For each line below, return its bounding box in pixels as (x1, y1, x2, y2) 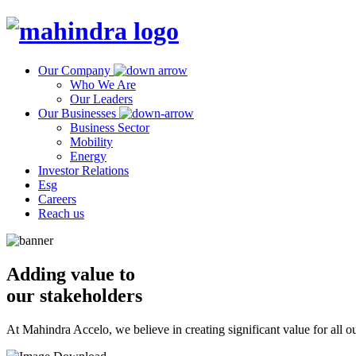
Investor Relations (38, 163, 129, 177)
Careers (38, 192, 76, 206)
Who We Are (70, 77, 136, 91)
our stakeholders (6, 284, 142, 306)
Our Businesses (38, 106, 116, 120)
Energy (70, 149, 106, 163)
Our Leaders (70, 91, 133, 106)
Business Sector (70, 120, 149, 134)
